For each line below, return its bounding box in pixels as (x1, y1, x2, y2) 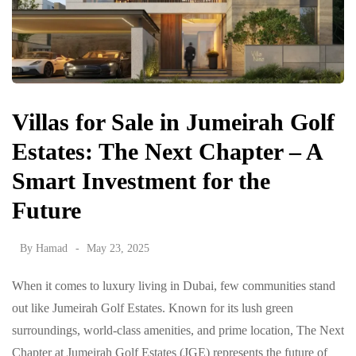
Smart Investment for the (12, 167, 270, 194)
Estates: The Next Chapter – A (12, 137, 322, 164)
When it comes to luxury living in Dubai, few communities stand (12, 278, 335, 292)
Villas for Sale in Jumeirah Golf (12, 108, 335, 135)
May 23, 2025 (87, 242, 149, 254)
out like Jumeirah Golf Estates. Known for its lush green (12, 300, 293, 315)
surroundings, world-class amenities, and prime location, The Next (12, 323, 344, 337)
